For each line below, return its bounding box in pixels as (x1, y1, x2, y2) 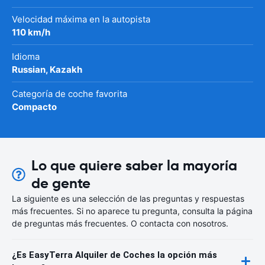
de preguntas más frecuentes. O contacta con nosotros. (12, 218, 228, 228)
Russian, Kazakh (12, 63, 82, 75)
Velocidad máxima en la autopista (12, 13, 150, 25)
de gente (31, 174, 91, 192)
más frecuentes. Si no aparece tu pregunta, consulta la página (12, 205, 253, 216)
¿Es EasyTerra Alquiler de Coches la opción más (12, 249, 217, 260)
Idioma (12, 50, 40, 62)
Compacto (12, 101, 57, 112)
